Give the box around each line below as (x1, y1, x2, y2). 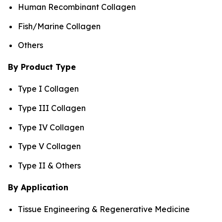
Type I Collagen (18, 84, 79, 94)
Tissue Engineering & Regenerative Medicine (18, 204, 190, 214)
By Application (8, 182, 68, 192)
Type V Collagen (18, 141, 81, 152)
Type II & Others (18, 160, 81, 170)
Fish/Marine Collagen (18, 21, 101, 31)
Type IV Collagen (18, 122, 84, 132)
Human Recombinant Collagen (18, 1, 136, 12)
